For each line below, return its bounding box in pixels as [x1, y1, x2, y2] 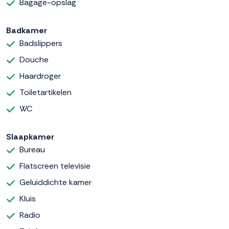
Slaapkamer [6, 131, 54, 143]
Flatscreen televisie [19, 161, 90, 172]
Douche [19, 54, 49, 65]
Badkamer [6, 25, 47, 36]
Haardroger [19, 71, 61, 82]
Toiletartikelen [19, 87, 72, 98]
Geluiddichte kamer [19, 177, 91, 188]
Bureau [19, 144, 45, 155]
